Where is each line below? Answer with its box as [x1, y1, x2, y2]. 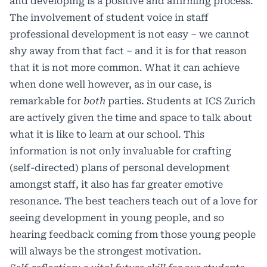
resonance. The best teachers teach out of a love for [10, 195, 257, 207]
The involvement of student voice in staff [10, 11, 209, 23]
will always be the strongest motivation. [10, 245, 201, 257]
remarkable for [10, 95, 83, 107]
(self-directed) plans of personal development [10, 162, 230, 173]
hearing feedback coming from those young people [10, 228, 256, 240]
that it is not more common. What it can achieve [10, 61, 240, 73]
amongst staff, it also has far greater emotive [10, 178, 223, 190]
